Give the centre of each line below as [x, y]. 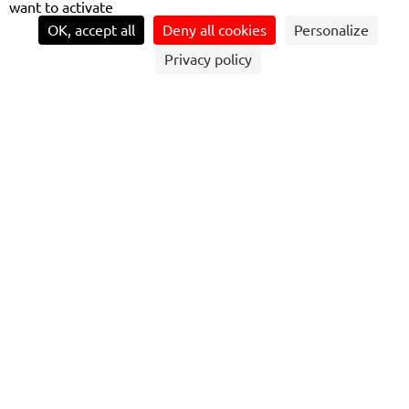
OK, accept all [91, 30]
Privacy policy [208, 59]
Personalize [331, 30]
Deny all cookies [214, 30]
